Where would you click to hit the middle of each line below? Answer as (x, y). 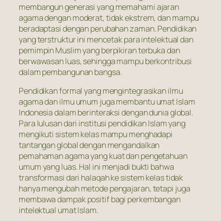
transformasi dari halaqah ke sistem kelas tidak (101, 177)
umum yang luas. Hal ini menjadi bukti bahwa (96, 166)
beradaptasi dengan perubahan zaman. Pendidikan (108, 28)
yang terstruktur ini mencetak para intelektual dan (106, 39)
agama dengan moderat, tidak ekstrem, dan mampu (109, 18)
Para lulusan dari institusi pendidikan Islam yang (102, 123)
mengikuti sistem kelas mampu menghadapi (96, 134)
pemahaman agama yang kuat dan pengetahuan (103, 156)
